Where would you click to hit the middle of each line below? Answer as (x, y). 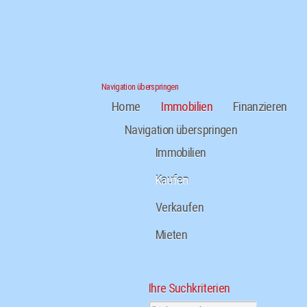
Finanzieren (260, 107)
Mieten (172, 235)
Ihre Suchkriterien (189, 288)
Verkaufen (180, 207)
